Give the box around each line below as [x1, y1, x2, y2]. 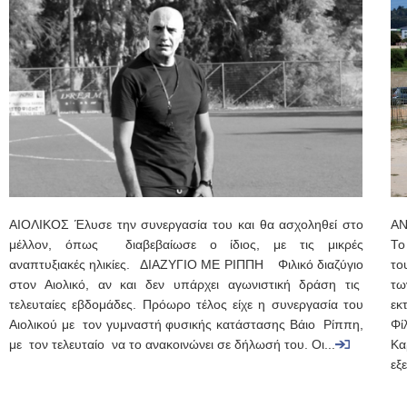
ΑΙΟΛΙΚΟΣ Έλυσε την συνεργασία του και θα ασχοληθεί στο [9, 218, 363, 232]
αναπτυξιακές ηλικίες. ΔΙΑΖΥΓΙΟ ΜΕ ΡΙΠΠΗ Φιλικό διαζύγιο [9, 258, 363, 272]
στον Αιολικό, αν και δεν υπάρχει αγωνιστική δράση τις [9, 278, 363, 292]
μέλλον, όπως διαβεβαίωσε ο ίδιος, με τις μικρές [9, 238, 363, 252]
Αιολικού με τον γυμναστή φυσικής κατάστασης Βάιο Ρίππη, [9, 318, 363, 332]
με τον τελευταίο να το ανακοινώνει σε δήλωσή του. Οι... [9, 338, 335, 352]
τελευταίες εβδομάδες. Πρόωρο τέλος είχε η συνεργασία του [9, 298, 363, 312]
